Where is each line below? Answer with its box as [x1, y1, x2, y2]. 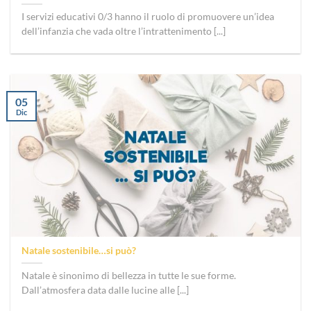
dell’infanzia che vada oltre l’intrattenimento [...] [22, 26, 226, 37]
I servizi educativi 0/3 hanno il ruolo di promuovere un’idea [22, 11, 275, 23]
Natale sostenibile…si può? [22, 244, 137, 256]
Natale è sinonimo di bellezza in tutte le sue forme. [22, 269, 237, 281]
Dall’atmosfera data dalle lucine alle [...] [22, 284, 190, 296]
